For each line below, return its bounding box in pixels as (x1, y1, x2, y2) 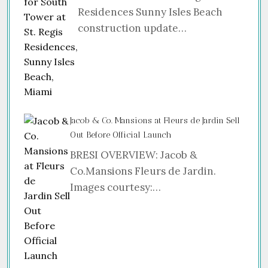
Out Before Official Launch (70, 129, 172, 140)
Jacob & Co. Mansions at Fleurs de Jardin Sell (70, 115, 240, 126)
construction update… (78, 21, 187, 35)
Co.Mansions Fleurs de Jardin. (70, 164, 216, 178)
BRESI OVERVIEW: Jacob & (70, 148, 197, 162)
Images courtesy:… (70, 180, 161, 194)
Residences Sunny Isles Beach (78, 5, 223, 19)
